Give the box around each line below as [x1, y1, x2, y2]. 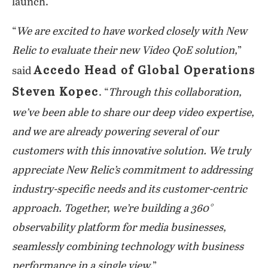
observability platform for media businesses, [12, 222, 226, 234]
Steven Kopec [12, 86, 99, 99]
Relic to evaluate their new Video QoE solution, [12, 45, 237, 57]
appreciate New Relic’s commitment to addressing [12, 165, 252, 176]
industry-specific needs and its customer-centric [12, 184, 247, 196]
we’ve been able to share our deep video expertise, [12, 107, 254, 119]
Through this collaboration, [108, 87, 242, 99]
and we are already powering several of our [12, 126, 218, 138]
